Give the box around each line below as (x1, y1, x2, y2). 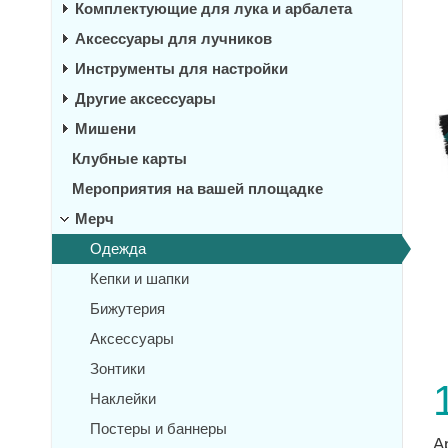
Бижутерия (90, 300, 165, 317)
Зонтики (90, 360, 145, 377)
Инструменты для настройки (75, 60, 288, 77)
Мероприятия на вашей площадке (72, 180, 323, 197)
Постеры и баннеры (90, 420, 227, 437)
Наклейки (90, 390, 156, 407)
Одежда (90, 240, 146, 257)
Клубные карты (72, 150, 187, 167)
